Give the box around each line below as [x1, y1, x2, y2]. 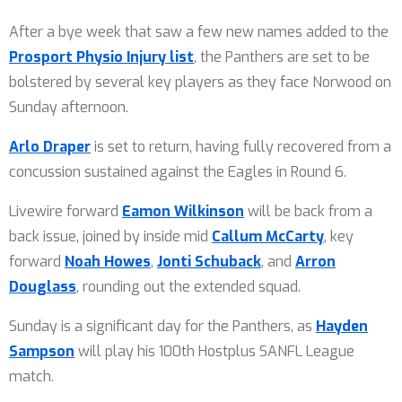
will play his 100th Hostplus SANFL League [74, 342, 354, 361]
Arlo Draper [9, 137, 91, 156]
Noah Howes [65, 252, 151, 271]
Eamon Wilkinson [122, 202, 244, 221]
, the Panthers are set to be [194, 48, 370, 66]
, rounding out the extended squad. [76, 277, 301, 296]
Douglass [9, 277, 76, 296]
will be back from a [244, 202, 372, 221]
